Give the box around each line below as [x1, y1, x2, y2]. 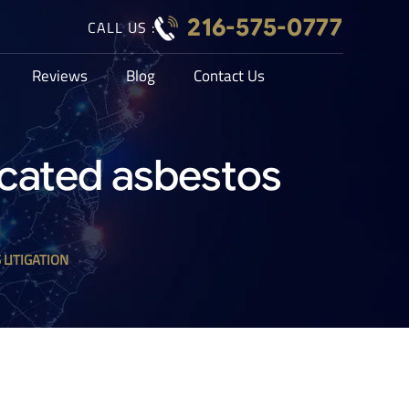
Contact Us [194, 64, 265, 88]
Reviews [32, 64, 88, 88]
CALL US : [87, 16, 155, 38]
